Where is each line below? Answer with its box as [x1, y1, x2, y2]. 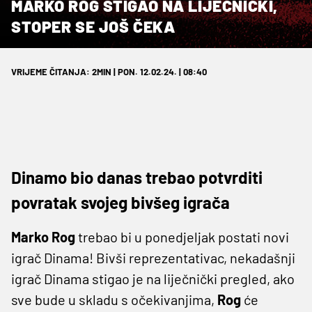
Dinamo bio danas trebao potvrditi [11, 166, 263, 187]
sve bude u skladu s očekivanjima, [11, 290, 217, 308]
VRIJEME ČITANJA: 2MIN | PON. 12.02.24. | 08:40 [11, 65, 207, 77]
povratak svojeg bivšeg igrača [11, 192, 230, 212]
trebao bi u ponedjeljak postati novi [75, 228, 289, 245]
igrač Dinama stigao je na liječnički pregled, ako [11, 270, 295, 287]
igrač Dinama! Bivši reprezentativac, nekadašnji [11, 249, 295, 266]
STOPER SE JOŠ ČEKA [11, 16, 175, 36]
